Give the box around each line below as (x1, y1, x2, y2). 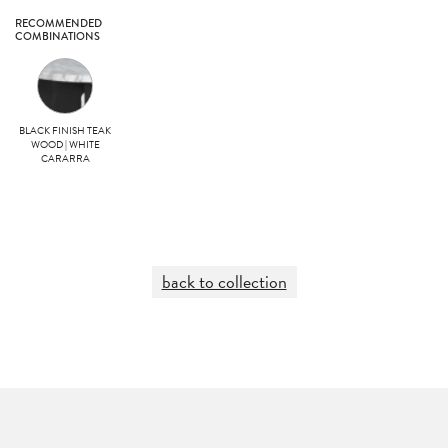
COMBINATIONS (15, 28, 100, 44)
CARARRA (40, 151, 90, 166)
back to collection (161, 268, 287, 295)
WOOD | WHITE (30, 137, 100, 152)
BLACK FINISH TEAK (19, 123, 111, 138)
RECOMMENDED (15, 15, 102, 31)
